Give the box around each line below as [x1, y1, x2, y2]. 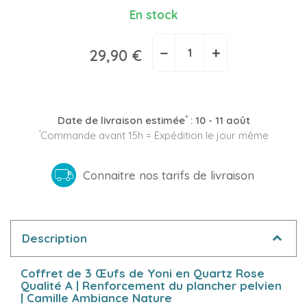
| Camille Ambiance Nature [21, 290, 172, 305]
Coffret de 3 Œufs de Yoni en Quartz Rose [21, 265, 265, 280]
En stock [129, 7, 178, 22]
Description [22, 231, 87, 246]
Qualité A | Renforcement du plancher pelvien [21, 278, 282, 293]
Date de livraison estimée [57, 114, 185, 127]
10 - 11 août [195, 114, 250, 127]
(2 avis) [204, 82, 240, 97]
